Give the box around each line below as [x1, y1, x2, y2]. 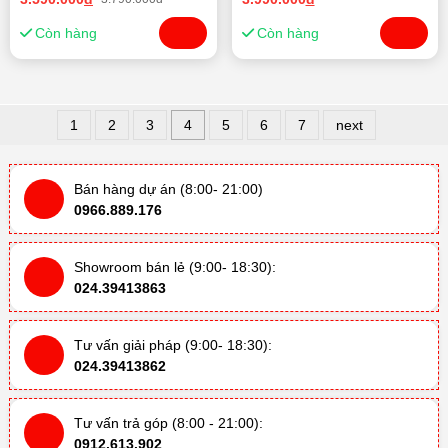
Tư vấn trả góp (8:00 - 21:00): [74, 414, 263, 431]
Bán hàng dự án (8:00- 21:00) [74, 180, 263, 197]
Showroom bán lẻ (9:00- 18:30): [74, 258, 276, 275]
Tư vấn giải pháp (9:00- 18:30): [74, 336, 272, 353]
